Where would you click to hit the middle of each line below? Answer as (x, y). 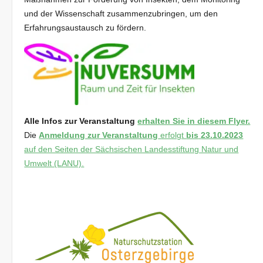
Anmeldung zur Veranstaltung (99, 135)
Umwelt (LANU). (54, 163)
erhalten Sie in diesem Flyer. (194, 121)
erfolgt (172, 135)
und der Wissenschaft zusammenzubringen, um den (121, 14)
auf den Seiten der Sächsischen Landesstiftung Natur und (131, 149)
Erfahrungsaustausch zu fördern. (85, 28)
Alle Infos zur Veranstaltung (81, 121)
